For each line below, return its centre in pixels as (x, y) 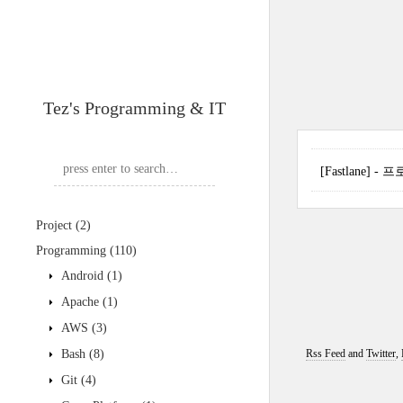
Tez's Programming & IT (134, 108)
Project (56, 225)
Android (82, 276)
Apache (80, 302)
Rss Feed (325, 354)
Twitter (381, 354)
